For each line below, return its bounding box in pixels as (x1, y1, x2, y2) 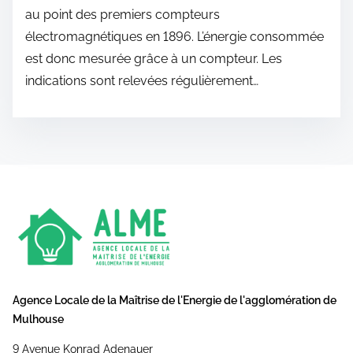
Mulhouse (13, 312, 64, 325)
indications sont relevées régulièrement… (25, 73, 258, 89)
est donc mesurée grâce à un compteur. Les (25, 51, 282, 67)
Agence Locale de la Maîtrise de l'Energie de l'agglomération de (13, 293, 336, 307)
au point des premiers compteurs (25, 7, 220, 23)
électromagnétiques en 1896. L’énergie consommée (25, 29, 324, 45)
